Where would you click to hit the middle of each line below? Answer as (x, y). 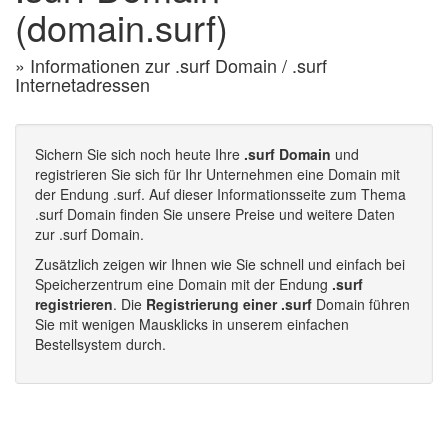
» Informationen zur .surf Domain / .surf (171, 65)
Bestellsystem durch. (100, 344)
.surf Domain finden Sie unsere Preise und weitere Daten (215, 214)
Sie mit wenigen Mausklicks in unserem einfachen (192, 324)
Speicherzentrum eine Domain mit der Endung (183, 284)
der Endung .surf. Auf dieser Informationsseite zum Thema (220, 194)
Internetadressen (82, 84)
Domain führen (361, 304)
